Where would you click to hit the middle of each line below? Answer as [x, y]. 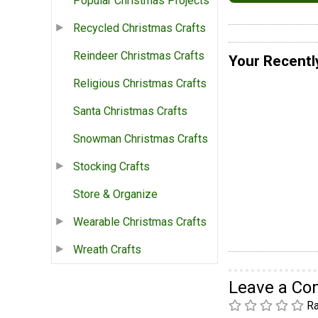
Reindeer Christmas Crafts [139, 56]
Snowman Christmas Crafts [141, 139]
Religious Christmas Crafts [140, 84]
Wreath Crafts [107, 250]
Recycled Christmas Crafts [139, 28]
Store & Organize [115, 194]
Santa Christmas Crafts [130, 111]
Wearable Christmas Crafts [140, 222]
